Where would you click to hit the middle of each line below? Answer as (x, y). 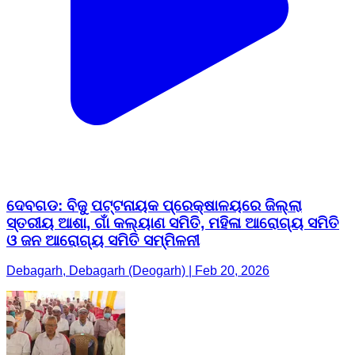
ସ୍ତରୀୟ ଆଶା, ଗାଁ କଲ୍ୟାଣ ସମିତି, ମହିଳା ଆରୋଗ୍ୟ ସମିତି (173, 223)
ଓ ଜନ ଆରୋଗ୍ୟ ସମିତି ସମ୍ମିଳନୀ (103, 240)
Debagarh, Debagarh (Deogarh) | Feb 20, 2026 (138, 271)
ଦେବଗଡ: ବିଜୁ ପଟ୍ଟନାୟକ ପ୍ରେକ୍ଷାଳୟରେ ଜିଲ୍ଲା (154, 205)
